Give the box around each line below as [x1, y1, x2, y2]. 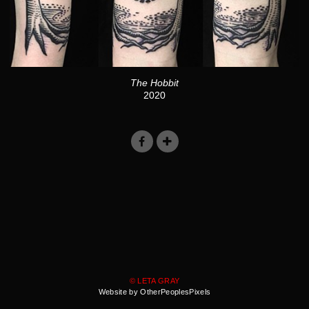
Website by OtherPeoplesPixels [98, 288, 211, 297]
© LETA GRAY [129, 277, 180, 286]
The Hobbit [130, 77, 179, 88]
